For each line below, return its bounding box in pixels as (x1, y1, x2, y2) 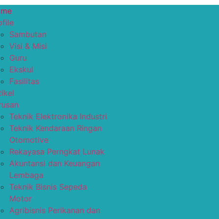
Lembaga (9, 170, 44, 180)
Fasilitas (9, 76, 39, 86)
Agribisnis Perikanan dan (9, 205, 100, 215)
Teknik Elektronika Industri (9, 111, 107, 121)
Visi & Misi (9, 41, 47, 51)
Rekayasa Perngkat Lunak (9, 147, 105, 156)
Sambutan (9, 29, 46, 39)
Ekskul (9, 65, 33, 74)
